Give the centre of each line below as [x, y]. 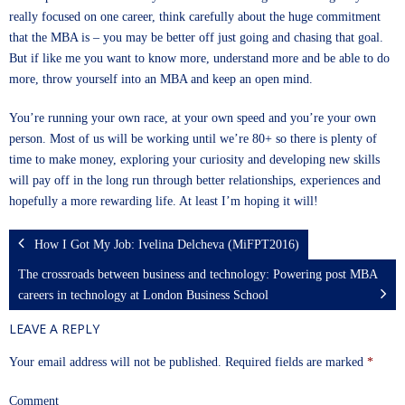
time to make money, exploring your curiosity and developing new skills [194, 160]
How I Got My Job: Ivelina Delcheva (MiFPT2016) [167, 245]
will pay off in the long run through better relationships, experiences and [195, 180]
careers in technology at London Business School [143, 295]
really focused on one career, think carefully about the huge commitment [195, 17]
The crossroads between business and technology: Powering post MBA [198, 274]
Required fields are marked [296, 362]
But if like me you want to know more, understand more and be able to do [199, 58]
